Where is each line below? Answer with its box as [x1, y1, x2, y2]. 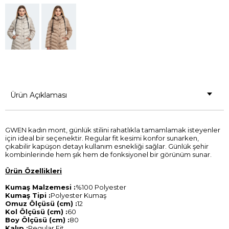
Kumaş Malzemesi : [5, 183, 76, 191]
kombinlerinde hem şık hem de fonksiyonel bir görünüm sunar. [5, 150, 212, 158]
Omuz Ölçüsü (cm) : [5, 199, 77, 208]
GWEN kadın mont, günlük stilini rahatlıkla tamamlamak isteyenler [5, 126, 220, 134]
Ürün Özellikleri [5, 167, 62, 175]
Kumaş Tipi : [5, 191, 51, 199]
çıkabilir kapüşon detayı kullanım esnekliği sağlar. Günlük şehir [5, 142, 209, 150]
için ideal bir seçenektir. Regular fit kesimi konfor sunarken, [5, 134, 199, 142]
